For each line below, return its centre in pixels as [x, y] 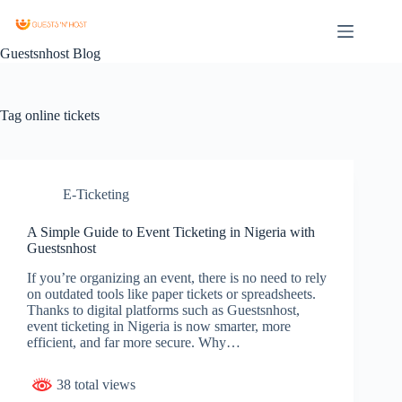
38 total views [94, 384]
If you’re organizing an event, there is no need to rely [177, 277]
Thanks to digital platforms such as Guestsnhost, [163, 310]
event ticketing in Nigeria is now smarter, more [159, 326]
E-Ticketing [96, 194]
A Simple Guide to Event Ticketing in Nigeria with [171, 232]
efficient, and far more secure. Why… [134, 342]
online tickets [61, 115]
